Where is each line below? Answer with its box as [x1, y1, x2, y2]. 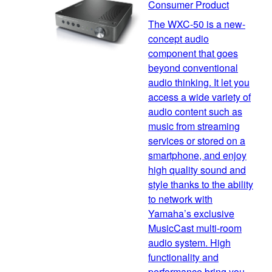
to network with [148, 192, 212, 206]
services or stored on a [148, 134, 245, 148]
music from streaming [148, 119, 240, 134]
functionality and [148, 250, 219, 265]
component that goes [148, 46, 238, 61]
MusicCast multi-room [148, 221, 242, 236]
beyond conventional [148, 61, 238, 75]
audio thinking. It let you [148, 75, 250, 90]
